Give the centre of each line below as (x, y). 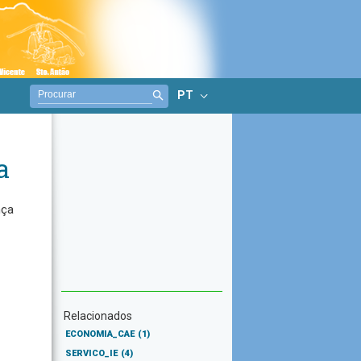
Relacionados (98, 316)
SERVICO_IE (91, 353)
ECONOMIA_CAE (100, 334)
